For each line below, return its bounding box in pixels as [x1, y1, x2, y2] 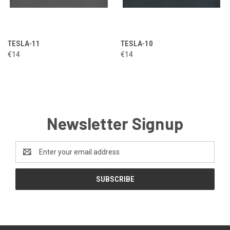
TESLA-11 [8, 39, 40, 48]
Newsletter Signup [46, 113, 184, 133]
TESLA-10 [120, 39, 153, 48]
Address [15, 152, 43, 161]
